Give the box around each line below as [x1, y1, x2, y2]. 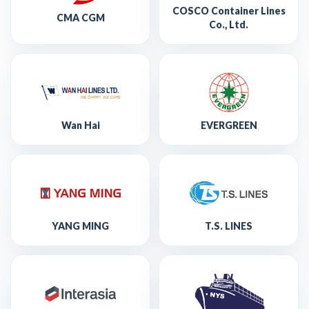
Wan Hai [61, 119, 100, 131]
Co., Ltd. [209, 18, 248, 30]
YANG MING [52, 219, 109, 232]
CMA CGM [56, 11, 105, 23]
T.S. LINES [205, 219, 252, 232]
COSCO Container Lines [172, 4, 286, 17]
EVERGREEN [200, 119, 257, 131]
